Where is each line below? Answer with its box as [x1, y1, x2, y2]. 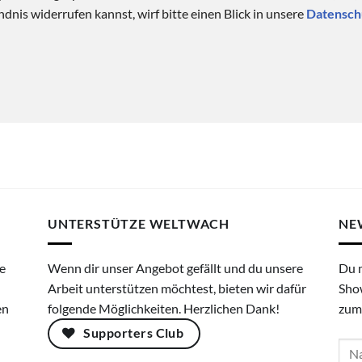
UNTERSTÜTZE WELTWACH [48, 216, 229, 232]
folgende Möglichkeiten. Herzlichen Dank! [48, 300, 280, 316]
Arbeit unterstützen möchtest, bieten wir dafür [48, 280, 306, 296]
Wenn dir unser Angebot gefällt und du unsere [48, 259, 303, 276]
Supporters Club [83, 325, 184, 340]
